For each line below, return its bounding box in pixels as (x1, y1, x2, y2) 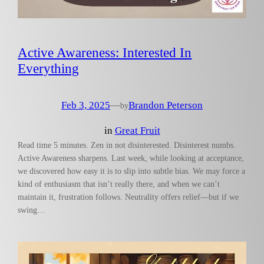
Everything (18, 60, 80, 76)
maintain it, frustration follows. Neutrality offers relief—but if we (18, 192, 239, 202)
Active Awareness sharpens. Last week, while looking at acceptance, (18, 153, 245, 163)
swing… (18, 204, 46, 214)
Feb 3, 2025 (61, 99, 110, 111)
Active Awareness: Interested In (18, 44, 192, 60)
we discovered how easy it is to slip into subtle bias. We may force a (18, 166, 246, 176)
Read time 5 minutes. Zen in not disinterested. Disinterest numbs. (18, 140, 236, 150)
